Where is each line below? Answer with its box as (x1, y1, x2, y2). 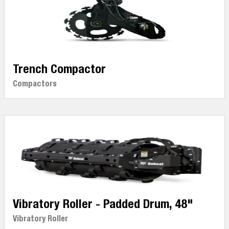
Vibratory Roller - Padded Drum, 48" (13, 196, 193, 211)
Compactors (13, 79, 57, 88)
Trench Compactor (13, 61, 106, 76)
